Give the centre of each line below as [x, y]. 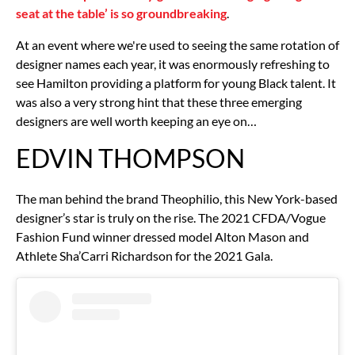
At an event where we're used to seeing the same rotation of [177, 44]
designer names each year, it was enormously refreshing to [173, 63]
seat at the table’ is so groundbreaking [121, 13]
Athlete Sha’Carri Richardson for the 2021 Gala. [144, 255]
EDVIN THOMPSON [130, 158]
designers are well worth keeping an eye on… [136, 120]
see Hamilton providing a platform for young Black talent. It [176, 82]
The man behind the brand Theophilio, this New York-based [177, 198]
